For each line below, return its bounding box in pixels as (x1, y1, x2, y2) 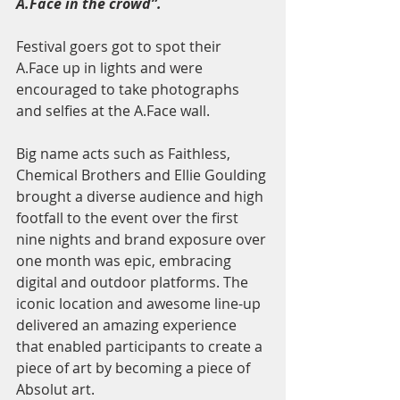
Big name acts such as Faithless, (16, 144, 234, 163)
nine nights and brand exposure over (16, 229, 270, 249)
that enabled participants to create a (16, 337, 266, 356)
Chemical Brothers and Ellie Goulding (16, 165, 270, 185)
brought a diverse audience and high (16, 187, 267, 206)
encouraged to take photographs (16, 79, 243, 99)
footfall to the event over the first (16, 208, 242, 228)
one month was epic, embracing (16, 251, 235, 271)
